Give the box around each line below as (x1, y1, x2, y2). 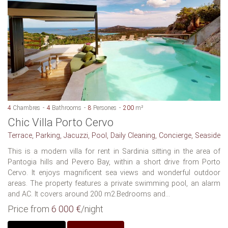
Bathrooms (50, 104, 81, 111)
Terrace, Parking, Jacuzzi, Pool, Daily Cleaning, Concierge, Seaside (8, 131, 220, 140)
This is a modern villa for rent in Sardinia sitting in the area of (8, 147, 220, 156)
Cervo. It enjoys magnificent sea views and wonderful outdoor (8, 168, 220, 177)
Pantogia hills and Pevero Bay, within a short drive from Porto (8, 157, 220, 166)
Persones (92, 104, 117, 111)
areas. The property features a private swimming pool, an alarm (8, 179, 220, 188)
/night (81, 203, 103, 214)
